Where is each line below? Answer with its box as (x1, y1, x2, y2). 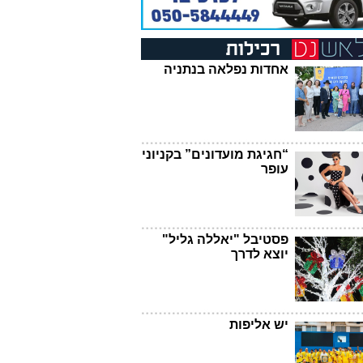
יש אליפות (229, 317, 288, 331)
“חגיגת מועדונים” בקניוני (142, 147, 288, 161)
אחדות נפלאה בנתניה (164, 62, 288, 76)
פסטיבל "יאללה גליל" (162, 232, 288, 246)
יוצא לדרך (231, 246, 288, 261)
